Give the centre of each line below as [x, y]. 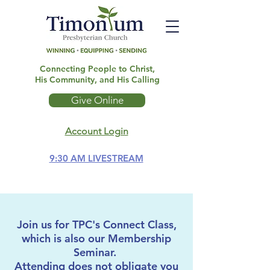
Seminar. [96, 252]
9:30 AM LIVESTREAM [96, 158]
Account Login [96, 131]
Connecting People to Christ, [97, 69]
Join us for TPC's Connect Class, [96, 224]
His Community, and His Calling [97, 80]
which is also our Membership [96, 238]
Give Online [97, 100]
